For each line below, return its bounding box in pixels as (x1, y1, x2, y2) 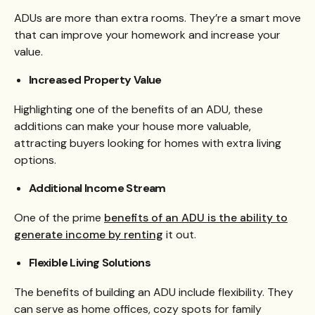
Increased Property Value (29, 72, 162, 87)
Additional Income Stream (29, 180, 166, 195)
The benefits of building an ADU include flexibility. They (14, 285, 293, 300)
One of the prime (14, 210, 104, 226)
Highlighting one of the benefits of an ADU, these (14, 101, 263, 117)
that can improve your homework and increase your (14, 27, 281, 42)
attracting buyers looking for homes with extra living (14, 135, 281, 150)
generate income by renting (14, 227, 163, 243)
